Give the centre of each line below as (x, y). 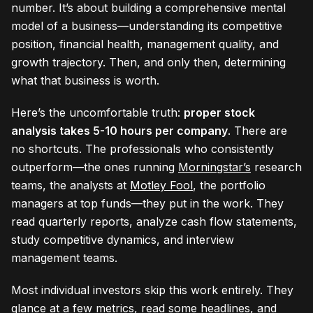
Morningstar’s (214, 167)
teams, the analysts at (71, 185)
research (276, 167)
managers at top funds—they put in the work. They (147, 203)
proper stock (219, 112)
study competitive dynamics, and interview (123, 239)
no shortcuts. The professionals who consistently (143, 148)
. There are (257, 130)
